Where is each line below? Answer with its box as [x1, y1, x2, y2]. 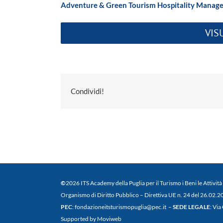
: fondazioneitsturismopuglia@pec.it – [72, 203, 173, 211]
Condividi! [71, 87, 104, 96]
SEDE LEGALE [173, 203, 210, 211]
